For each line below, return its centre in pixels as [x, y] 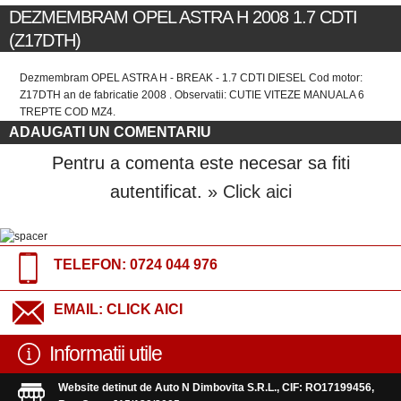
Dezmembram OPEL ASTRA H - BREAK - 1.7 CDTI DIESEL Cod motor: [192, 78]
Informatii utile [106, 353]
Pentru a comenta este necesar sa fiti [200, 162]
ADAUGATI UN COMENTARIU [110, 132]
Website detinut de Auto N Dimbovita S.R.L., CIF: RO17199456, [216, 387]
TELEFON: [92, 264]
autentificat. [158, 191]
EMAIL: [80, 309]
